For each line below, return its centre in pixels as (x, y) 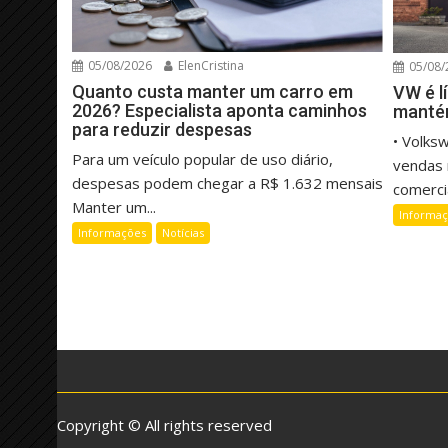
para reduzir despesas (162, 129)
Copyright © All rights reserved (164, 425)
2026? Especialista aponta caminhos (219, 110)
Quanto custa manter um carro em (212, 91)
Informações (112, 232)
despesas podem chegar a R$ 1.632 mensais (227, 182)
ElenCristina (209, 65)
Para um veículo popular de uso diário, (202, 158)
